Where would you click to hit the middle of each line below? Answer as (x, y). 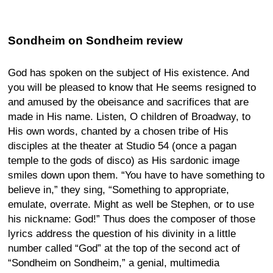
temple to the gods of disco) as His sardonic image (124, 160)
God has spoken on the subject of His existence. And (129, 73)
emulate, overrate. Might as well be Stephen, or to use (131, 204)
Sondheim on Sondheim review (95, 40)
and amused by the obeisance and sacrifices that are (128, 102)
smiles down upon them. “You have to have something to (136, 175)
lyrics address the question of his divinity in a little (122, 233)
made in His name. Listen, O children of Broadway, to (129, 116)
